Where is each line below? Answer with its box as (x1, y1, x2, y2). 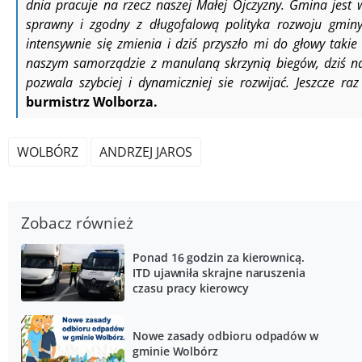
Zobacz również (21, 212, 133, 233)
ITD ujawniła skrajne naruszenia (133, 264, 305, 280)
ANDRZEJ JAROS (99, 142, 192, 161)
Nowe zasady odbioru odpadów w (133, 327, 319, 343)
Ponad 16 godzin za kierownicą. (133, 249, 305, 265)
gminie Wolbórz (133, 343, 219, 359)
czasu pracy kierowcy (133, 280, 249, 296)
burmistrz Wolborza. (26, 92, 161, 111)
